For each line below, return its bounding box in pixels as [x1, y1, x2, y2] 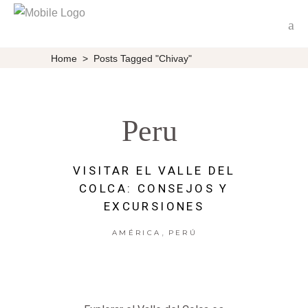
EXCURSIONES [103, 199, 205, 214]
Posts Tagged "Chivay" [93, 52, 192, 64]
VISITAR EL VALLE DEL [73, 164, 235, 178]
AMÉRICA [112, 228, 162, 238]
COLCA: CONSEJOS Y [79, 181, 229, 196]
